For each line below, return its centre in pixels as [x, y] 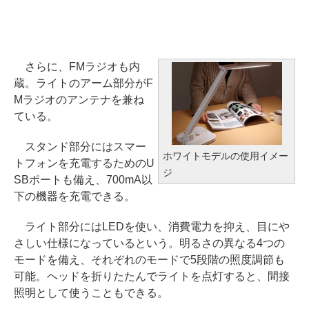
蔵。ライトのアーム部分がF [83, 83]
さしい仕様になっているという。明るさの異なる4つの [149, 243]
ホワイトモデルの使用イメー [226, 156]
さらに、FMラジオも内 [77, 67]
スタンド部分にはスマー [80, 147]
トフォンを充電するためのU [84, 163]
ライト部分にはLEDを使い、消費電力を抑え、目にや [152, 227]
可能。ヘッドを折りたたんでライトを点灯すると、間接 [152, 276]
